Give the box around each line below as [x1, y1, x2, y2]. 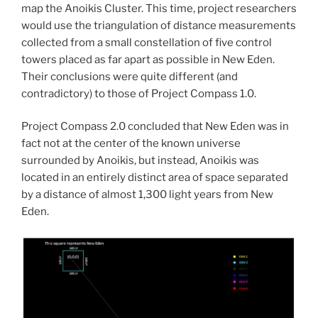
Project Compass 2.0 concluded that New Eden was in [21, 120, 289, 133]
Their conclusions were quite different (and [21, 70, 238, 83]
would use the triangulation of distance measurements [21, 18, 296, 32]
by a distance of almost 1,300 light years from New [21, 188, 273, 202]
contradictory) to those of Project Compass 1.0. [21, 87, 256, 100]
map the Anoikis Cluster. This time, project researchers [21, 1, 297, 15]
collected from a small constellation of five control [21, 35, 272, 49]
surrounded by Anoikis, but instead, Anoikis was [21, 154, 259, 168]
